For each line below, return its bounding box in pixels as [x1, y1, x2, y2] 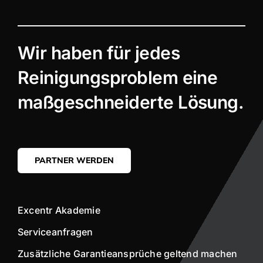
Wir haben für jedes [17, 42, 180, 64]
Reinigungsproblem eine [17, 67, 218, 89]
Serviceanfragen [17, 226, 93, 238]
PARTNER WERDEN [34, 155, 114, 166]
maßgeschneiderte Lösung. [17, 92, 244, 113]
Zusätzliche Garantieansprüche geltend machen [17, 248, 238, 260]
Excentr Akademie [17, 204, 100, 217]
